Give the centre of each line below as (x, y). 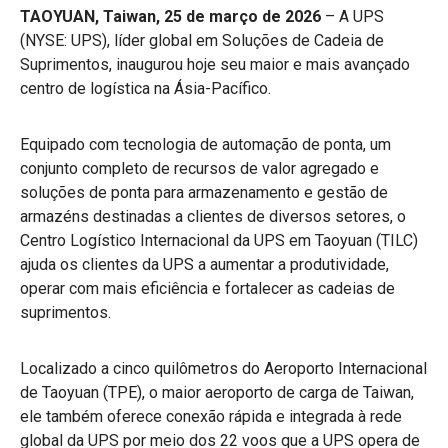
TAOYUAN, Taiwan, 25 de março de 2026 (170, 16)
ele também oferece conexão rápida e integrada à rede (211, 416)
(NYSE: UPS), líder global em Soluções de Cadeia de (202, 40)
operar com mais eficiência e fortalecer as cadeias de (207, 288)
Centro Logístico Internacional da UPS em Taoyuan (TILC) (219, 240)
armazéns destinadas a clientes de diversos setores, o (213, 216)
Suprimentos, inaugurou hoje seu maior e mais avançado (215, 64)
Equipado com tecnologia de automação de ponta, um (205, 144)
